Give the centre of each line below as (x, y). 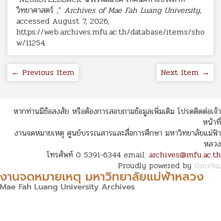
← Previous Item (43, 72)
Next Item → (185, 72)
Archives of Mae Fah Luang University (132, 10)
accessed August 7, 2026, (63, 21)
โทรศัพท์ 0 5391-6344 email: (98, 154)
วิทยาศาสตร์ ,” (40, 10)
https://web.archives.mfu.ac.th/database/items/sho (110, 32)
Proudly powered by (156, 165)
